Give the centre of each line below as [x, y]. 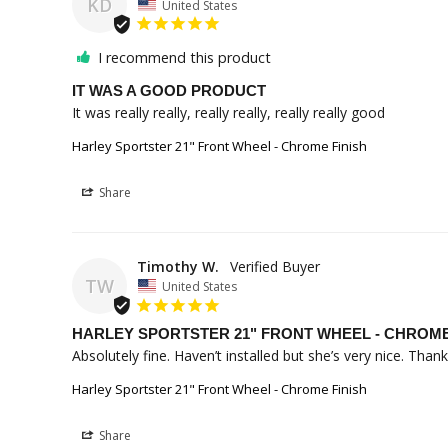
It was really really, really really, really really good [228, 113]
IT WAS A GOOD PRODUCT [169, 91]
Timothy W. [178, 267]
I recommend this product [184, 58]
